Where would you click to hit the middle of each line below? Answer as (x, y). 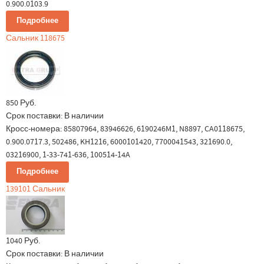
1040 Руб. (23, 241)
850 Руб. (21, 103)
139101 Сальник (35, 189)
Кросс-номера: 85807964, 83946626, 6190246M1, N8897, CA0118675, (125, 129)
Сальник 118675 (35, 38)
